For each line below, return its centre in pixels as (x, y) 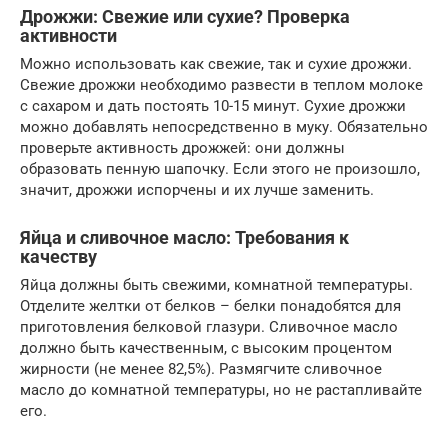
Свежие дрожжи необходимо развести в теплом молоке (221, 85)
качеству (58, 256)
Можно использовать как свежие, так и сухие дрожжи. (216, 64)
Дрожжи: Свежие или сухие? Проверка (185, 16)
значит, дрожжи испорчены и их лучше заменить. (197, 190)
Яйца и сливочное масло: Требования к (184, 237)
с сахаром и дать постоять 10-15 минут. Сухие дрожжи (213, 106)
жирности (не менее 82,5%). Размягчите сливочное (201, 369)
